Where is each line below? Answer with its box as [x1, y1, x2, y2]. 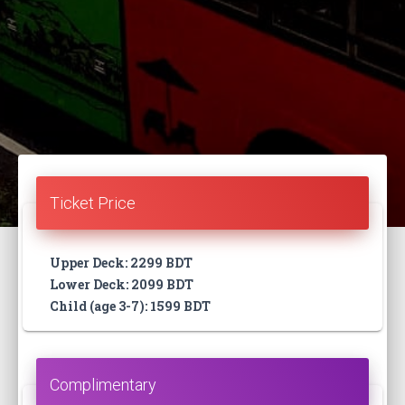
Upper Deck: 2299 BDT [50, 254, 193, 272]
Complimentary [50, 375, 156, 395]
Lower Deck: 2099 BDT [50, 276, 193, 294]
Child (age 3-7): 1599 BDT [50, 297, 211, 316]
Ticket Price [50, 193, 136, 213]
